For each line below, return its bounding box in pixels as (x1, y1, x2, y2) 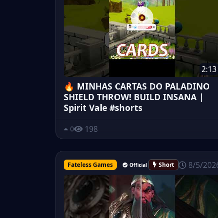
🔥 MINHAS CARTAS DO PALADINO (64, 80, 210, 92)
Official (129, 161, 147, 168)
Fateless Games (67, 160, 113, 169)
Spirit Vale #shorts (64, 101, 143, 113)
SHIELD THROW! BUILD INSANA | (64, 91, 204, 103)
